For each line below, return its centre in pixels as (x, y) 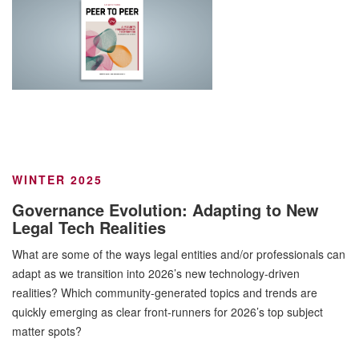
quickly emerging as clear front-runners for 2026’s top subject (167, 312)
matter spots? (47, 331)
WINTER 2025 (57, 179)
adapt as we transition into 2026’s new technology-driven (156, 273)
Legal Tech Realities (89, 227)
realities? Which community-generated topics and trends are (165, 292)
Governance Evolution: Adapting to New (165, 210)
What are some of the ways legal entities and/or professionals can (179, 254)
